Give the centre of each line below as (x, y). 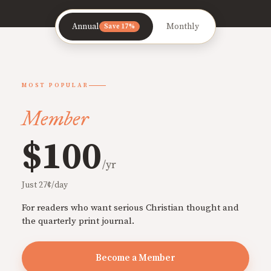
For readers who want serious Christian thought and (130, 208)
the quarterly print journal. (78, 221)
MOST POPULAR (55, 86)
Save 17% (119, 27)
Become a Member (135, 258)
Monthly (182, 27)
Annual (86, 27)
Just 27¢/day (45, 185)
